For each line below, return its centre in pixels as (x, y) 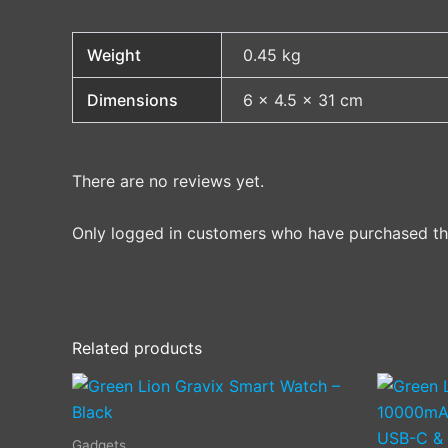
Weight (114, 55)
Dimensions (133, 100)
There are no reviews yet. (168, 181)
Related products (137, 348)
